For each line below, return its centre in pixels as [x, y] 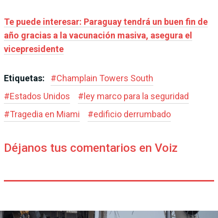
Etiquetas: [25, 78]
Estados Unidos [40, 96]
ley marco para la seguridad [136, 96]
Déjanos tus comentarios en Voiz [91, 148]
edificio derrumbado [132, 114]
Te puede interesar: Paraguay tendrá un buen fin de [106, 22]
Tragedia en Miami [45, 114]
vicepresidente [34, 49]
